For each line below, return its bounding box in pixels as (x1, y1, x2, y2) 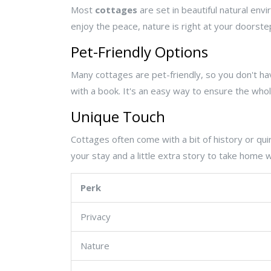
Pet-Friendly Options (71, 42, 208, 62)
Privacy (80, 211, 111, 223)
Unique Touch (71, 106, 165, 127)
